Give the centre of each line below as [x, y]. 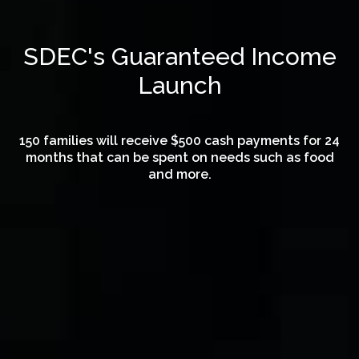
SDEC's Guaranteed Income [179, 56]
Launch [179, 85]
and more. [179, 174]
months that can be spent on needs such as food [179, 157]
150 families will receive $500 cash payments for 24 [179, 141]
